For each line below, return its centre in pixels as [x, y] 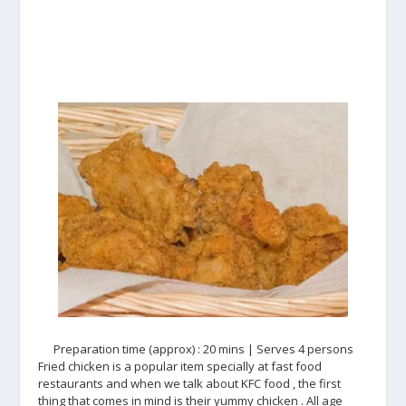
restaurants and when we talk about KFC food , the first [190, 383]
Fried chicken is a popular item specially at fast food [180, 366]
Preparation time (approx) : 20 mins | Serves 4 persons [203, 348]
